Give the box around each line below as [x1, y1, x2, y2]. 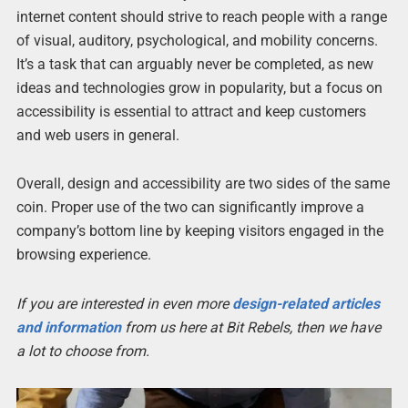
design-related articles [231, 294, 380, 312]
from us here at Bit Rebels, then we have [120, 318, 381, 336]
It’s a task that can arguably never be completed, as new [15, 56, 373, 74]
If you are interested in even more [15, 294, 232, 312]
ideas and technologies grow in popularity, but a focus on [15, 79, 382, 97]
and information [15, 318, 121, 336]
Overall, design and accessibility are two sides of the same [15, 175, 390, 193]
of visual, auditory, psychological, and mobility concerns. [15, 32, 378, 50]
